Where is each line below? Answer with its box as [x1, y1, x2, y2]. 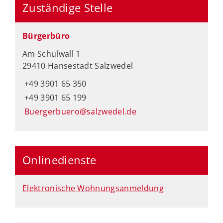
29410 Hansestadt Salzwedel [22, 60, 133, 71]
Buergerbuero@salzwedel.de [24, 106, 136, 117]
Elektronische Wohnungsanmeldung [22, 183, 164, 194]
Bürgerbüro [22, 30, 70, 41]
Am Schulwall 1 [22, 48, 81, 59]
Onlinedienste [22, 153, 97, 167]
